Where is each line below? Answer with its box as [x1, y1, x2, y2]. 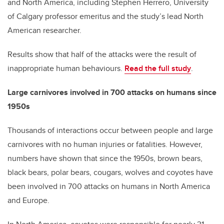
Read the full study [124, 62, 191, 74]
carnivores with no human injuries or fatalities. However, [7, 138, 202, 150]
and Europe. [7, 194, 49, 206]
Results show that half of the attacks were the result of [7, 48, 196, 60]
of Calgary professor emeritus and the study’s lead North [7, 10, 203, 22]
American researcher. [7, 24, 85, 36]
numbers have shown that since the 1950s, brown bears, [7, 152, 202, 164]
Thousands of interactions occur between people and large [7, 124, 213, 136]
